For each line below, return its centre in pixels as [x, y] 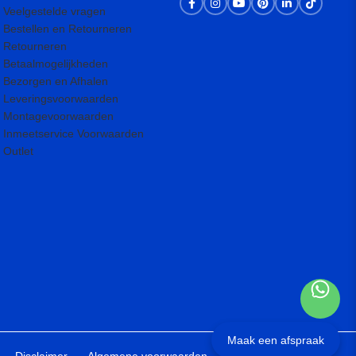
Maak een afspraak [276, 340]
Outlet [19, 151]
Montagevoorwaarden [59, 116]
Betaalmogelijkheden [56, 64]
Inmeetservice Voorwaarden [74, 133]
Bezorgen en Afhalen [56, 81]
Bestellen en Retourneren [68, 29]
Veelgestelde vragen [55, 11]
